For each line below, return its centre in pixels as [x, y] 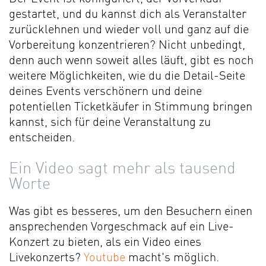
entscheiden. [42, 138]
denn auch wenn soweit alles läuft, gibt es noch [131, 61]
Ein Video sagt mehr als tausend [122, 169]
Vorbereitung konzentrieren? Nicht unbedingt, [127, 45]
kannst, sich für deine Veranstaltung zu [110, 123]
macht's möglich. [172, 258]
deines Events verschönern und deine [105, 92]
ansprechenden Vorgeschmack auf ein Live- [121, 227]
